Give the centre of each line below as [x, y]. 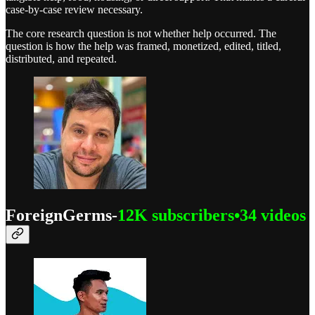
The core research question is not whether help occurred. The [141, 33]
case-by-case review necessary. [74, 9]
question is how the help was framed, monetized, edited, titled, [143, 46]
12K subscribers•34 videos [212, 215]
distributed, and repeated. [61, 58]
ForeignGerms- [62, 215]
